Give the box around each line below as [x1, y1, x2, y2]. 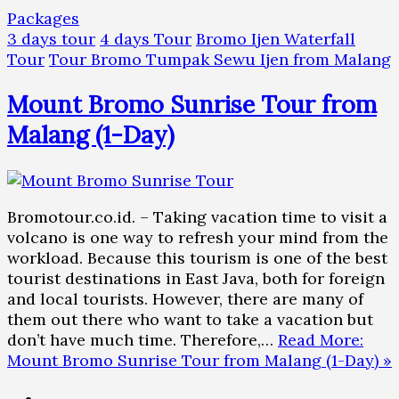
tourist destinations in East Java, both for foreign [7, 267, 385, 289]
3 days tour [7, 28, 95, 50]
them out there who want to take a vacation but [7, 308, 373, 330]
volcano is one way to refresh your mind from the [7, 226, 388, 248]
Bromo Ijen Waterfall [196, 28, 355, 50]
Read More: [278, 329, 363, 350]
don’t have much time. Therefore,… [7, 329, 278, 350]
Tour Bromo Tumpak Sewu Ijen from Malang [49, 49, 391, 70]
